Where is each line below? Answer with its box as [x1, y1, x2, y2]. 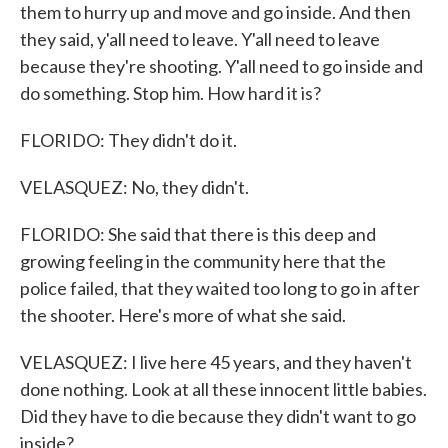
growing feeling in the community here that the [20, 250, 386, 272]
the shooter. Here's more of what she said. [20, 304, 346, 326]
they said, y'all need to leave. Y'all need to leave [20, 28, 380, 50]
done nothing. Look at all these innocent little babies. [20, 378, 427, 400]
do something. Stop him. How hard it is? [20, 82, 321, 104]
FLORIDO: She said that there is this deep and [20, 223, 376, 245]
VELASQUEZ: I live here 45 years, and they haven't [20, 351, 412, 373]
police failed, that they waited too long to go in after [20, 277, 420, 299]
